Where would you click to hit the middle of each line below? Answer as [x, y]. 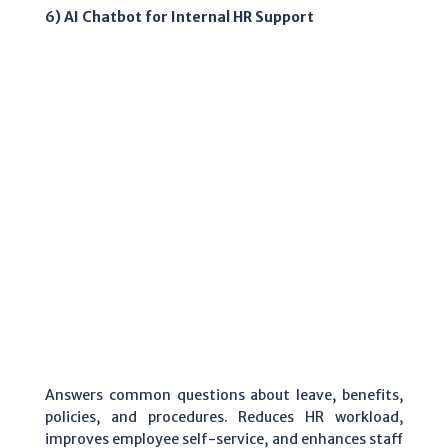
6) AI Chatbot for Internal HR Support [179, 17]
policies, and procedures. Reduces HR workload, [224, 416]
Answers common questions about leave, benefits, [224, 394]
